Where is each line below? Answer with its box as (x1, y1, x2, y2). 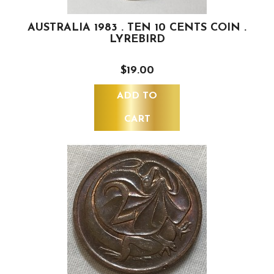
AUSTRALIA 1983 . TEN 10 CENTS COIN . (28, 22, 246, 34)
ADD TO (117, 91, 157, 102)
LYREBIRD (109, 34, 165, 46)
